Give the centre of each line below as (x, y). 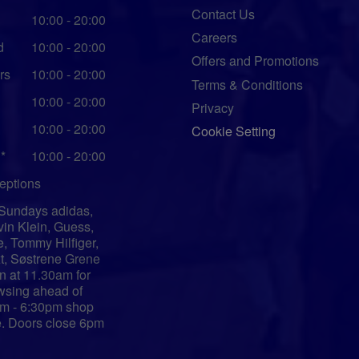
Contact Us (223, 14)
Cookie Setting (234, 131)
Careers (214, 37)
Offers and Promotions (255, 61)
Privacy (213, 108)
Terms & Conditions (247, 84)
